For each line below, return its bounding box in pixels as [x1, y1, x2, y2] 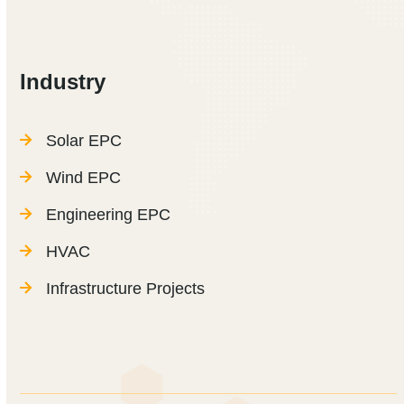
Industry [20, 69, 106, 95]
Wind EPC [46, 169, 122, 188]
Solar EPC [46, 132, 123, 151]
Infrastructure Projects [46, 280, 206, 298]
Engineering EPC [46, 206, 171, 225]
